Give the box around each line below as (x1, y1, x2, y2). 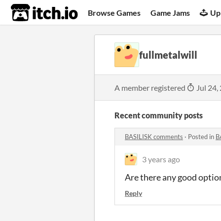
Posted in (188, 133, 216, 141)
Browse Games (88, 7, 141, 17)
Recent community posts (114, 110, 203, 120)
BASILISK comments (125, 133, 183, 141)
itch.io (10, 3, 54, 23)
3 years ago (142, 154, 180, 164)
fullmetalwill (139, 49, 197, 61)
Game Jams (150, 7, 190, 17)
